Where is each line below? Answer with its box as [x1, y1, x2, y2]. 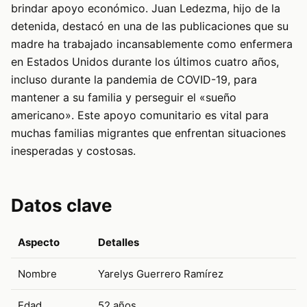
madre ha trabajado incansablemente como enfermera [11, 37, 293, 51]
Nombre [18, 267, 57, 280]
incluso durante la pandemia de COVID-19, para [11, 73, 257, 87]
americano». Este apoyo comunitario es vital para [11, 108, 269, 123]
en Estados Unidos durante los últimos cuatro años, [11, 55, 279, 69]
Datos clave [11, 195, 112, 217]
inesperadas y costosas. [11, 144, 136, 158]
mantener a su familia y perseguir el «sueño [11, 90, 236, 105]
